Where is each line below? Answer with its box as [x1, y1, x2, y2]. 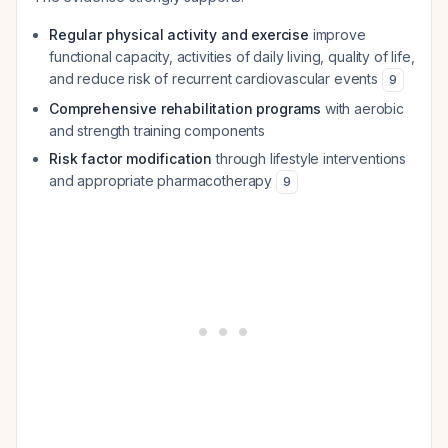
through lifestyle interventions [212, 150, 407, 167]
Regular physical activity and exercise [49, 26, 309, 43]
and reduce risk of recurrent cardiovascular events [49, 70, 382, 87]
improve [308, 26, 366, 43]
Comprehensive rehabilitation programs [49, 100, 322, 117]
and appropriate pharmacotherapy [49, 172, 276, 189]
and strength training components [49, 122, 265, 139]
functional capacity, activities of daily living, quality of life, [49, 48, 415, 65]
